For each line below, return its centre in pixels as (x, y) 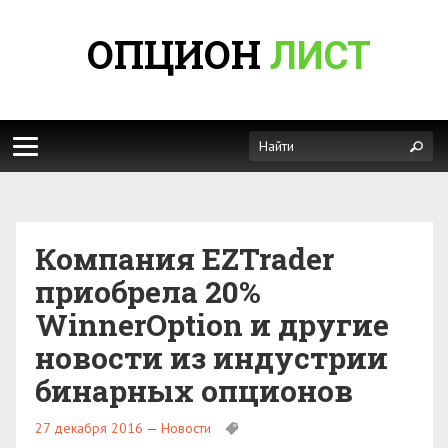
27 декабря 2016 (89, 428)
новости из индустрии (211, 357)
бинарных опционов (194, 390)
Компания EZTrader (184, 258)
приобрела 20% (148, 291)
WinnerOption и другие (212, 324)
